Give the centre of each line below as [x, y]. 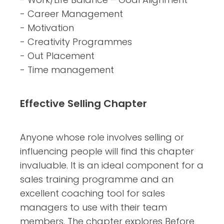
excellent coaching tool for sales [92, 193]
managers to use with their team [93, 207]
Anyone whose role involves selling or [102, 137]
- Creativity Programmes [76, 41]
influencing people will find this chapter [107, 151]
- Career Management [71, 13]
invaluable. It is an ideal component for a [112, 165]
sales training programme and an [97, 179]
